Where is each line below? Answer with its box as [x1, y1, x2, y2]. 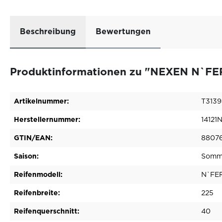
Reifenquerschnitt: [14, 207, 79, 215]
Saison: [14, 152, 39, 160]
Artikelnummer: [14, 97, 69, 105]
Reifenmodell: [14, 170, 62, 178]
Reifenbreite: [14, 189, 60, 197]
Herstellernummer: [14, 115, 80, 123]
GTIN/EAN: [14, 134, 53, 142]
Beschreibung [20, 27, 76, 36]
